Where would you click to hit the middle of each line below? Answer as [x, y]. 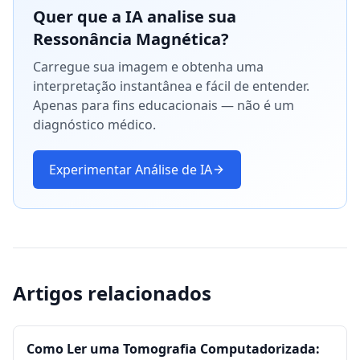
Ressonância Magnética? [131, 39]
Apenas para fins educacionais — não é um [164, 105]
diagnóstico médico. [94, 125]
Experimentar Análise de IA [131, 170]
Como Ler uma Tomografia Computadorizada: [173, 349]
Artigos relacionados [112, 293]
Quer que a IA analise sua [135, 16]
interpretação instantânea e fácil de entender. [171, 86]
